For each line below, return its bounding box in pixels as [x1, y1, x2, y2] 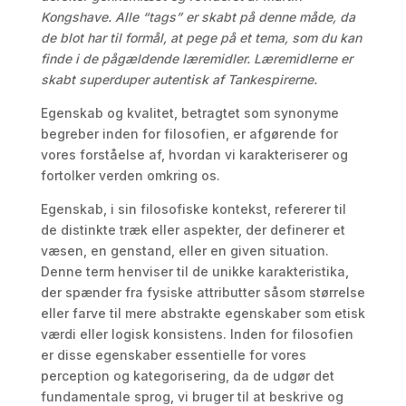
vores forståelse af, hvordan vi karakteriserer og [40, 147, 348, 162]
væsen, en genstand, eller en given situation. [40, 243, 329, 258]
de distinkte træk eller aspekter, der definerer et [40, 222, 345, 237]
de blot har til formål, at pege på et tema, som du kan [40, 30, 362, 45]
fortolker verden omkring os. [40, 168, 220, 183]
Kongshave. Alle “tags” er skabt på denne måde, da [40, 9, 355, 24]
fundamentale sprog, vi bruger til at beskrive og [40, 389, 343, 404]
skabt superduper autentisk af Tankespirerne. [40, 72, 317, 87]
